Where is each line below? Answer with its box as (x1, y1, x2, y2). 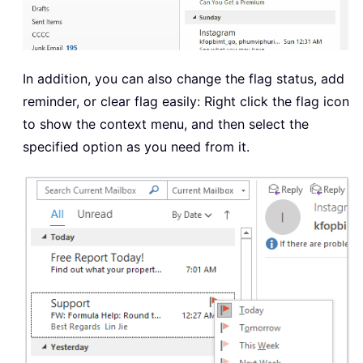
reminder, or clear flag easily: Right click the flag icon (23, 92, 349, 109)
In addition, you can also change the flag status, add (23, 70, 344, 87)
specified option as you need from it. (23, 138, 250, 155)
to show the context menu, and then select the (23, 115, 309, 132)
